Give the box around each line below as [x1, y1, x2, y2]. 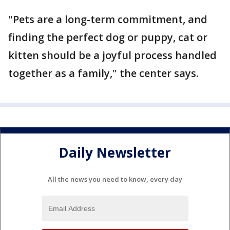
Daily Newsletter [59, 143, 171, 162]
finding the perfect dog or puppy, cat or [8, 30, 207, 44]
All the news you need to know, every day [48, 174, 182, 184]
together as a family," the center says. [8, 66, 199, 80]
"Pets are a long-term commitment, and [8, 12, 207, 26]
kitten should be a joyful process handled [8, 48, 217, 62]
